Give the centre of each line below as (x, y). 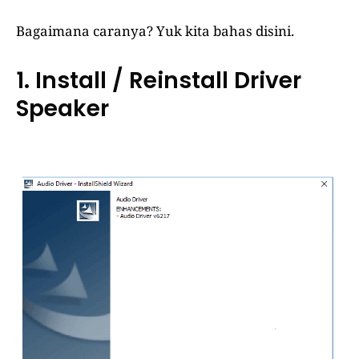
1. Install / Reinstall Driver (159, 81)
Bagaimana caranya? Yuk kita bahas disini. (155, 31)
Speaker (63, 109)
